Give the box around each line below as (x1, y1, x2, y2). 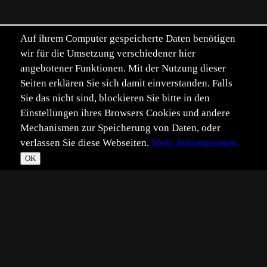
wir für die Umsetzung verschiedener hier (20, 47, 195, 59)
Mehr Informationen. (151, 136, 240, 148)
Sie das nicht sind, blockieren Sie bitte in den (20, 92, 210, 104)
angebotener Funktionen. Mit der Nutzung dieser (20, 62, 226, 74)
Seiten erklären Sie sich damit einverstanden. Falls (20, 77, 232, 89)
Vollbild (201, 223, 228, 233)
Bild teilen (156, 224, 191, 233)
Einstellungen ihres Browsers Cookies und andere (20, 107, 230, 119)
